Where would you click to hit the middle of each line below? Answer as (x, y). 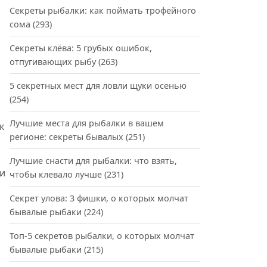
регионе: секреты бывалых (66, 137)
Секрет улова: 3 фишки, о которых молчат (99, 198)
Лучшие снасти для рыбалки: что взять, (93, 161)
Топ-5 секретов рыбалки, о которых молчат (102, 236)
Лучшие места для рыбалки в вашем (87, 123)
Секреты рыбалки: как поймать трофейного (103, 10)
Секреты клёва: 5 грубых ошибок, (81, 48)
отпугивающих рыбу (53, 62)
